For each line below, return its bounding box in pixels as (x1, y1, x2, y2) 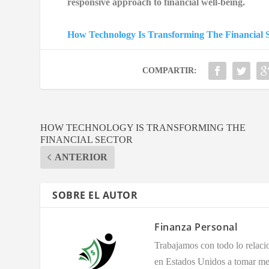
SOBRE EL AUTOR (52, 188, 138, 202)
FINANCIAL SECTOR (40, 134, 133, 145)
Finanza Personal (154, 220, 238, 234)
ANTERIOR (55, 151, 108, 162)
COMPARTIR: (142, 65, 197, 75)
